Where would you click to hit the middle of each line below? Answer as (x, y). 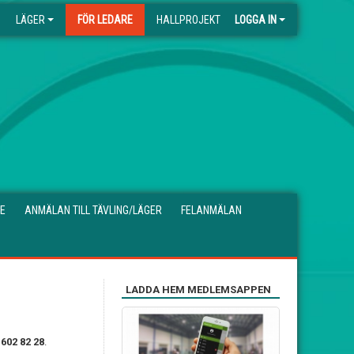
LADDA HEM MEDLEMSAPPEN (198, 290)
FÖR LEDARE (105, 20)
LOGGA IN (256, 20)
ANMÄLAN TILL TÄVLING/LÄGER (93, 210)
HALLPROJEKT (188, 20)
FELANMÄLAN (211, 210)
